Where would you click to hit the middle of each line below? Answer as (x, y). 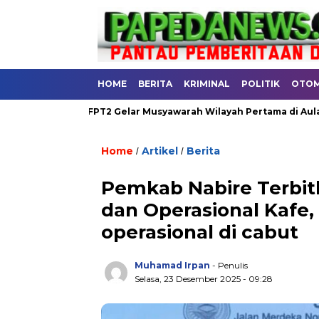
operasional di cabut (200, 232)
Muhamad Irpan (172, 265)
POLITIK (261, 84)
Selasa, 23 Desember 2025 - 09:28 (204, 279)
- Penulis (230, 265)
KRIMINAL (207, 84)
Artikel (160, 151)
